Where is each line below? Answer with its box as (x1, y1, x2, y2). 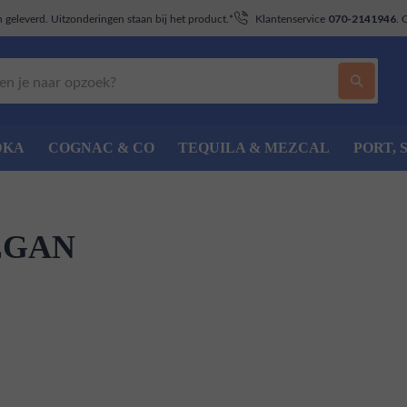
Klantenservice (255, 10, 328, 25)
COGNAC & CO (48, 140, 154, 155)
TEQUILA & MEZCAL (178, 140, 330, 155)
